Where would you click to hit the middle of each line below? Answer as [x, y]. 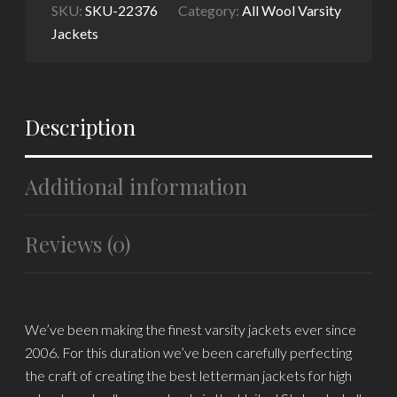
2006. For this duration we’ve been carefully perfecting [189, 352]
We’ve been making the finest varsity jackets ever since [191, 329]
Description [81, 126]
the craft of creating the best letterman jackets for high [189, 375]
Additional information [136, 186]
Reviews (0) [78, 243]
